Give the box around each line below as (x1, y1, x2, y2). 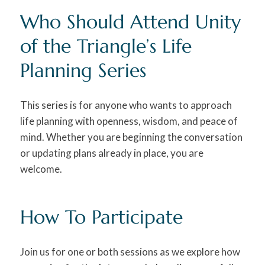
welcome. (20, 162, 62, 175)
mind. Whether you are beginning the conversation (20, 130, 243, 143)
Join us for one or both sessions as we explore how (20, 245, 240, 258)
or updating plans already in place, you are (20, 146, 203, 159)
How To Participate (20, 205, 183, 229)
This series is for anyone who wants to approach (20, 98, 232, 111)
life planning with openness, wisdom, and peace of (20, 114, 238, 127)
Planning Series (20, 58, 146, 82)
